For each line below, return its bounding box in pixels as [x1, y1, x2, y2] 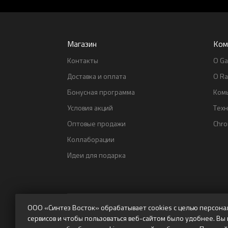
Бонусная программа [67, 87, 135, 97]
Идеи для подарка [67, 150, 126, 160]
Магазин [67, 38, 97, 49]
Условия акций [67, 103, 113, 112]
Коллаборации [67, 134, 115, 144]
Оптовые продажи [67, 119, 126, 128]
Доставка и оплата [67, 71, 126, 81]
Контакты [67, 55, 98, 65]
